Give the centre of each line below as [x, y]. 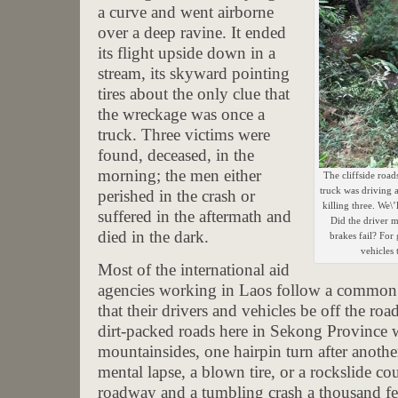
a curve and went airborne [186, 12]
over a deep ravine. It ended [192, 32]
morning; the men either [179, 175]
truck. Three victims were [184, 134]
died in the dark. [153, 236]
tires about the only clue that [194, 93]
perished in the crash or [176, 195]
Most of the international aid [194, 269]
